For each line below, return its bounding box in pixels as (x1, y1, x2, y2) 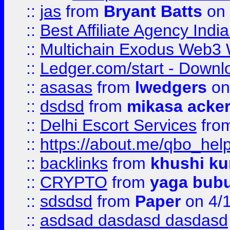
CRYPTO (40, 173, 107, 191)
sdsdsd (40, 192, 92, 210)
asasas (40, 78, 92, 97)
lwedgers (135, 78, 207, 97)
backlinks (40, 154, 108, 172)
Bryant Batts (104, 2, 202, 21)
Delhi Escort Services (40, 116, 197, 135)
